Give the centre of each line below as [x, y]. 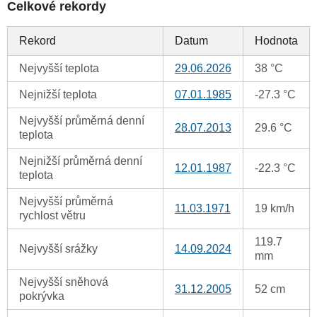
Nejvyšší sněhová [64, 282]
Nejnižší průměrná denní [81, 161]
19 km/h [275, 209]
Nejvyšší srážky [58, 249]
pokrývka [42, 296]
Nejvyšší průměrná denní [82, 121]
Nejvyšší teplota [59, 69]
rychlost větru [52, 216]
